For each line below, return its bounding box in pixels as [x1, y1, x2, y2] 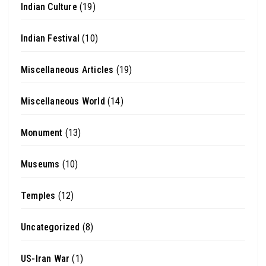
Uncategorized [21, 221, 80, 233]
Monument [21, 127, 63, 139]
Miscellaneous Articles [21, 64, 114, 76]
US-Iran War [21, 253, 70, 265]
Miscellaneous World [21, 96, 105, 107]
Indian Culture [21, 1, 77, 13]
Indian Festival [21, 33, 80, 45]
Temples [21, 190, 56, 202]
